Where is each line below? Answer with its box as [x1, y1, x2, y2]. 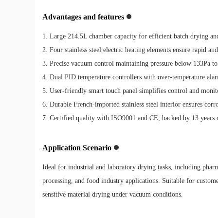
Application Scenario [42, 143, 111, 152]
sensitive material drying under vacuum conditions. [42, 190, 183, 198]
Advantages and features [42, 12, 124, 21]
